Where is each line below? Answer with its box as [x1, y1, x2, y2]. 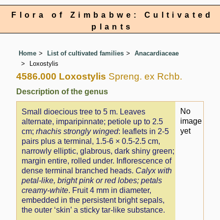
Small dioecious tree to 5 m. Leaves [22, 108, 146, 116]
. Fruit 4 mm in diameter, [68, 186, 152, 195]
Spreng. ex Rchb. [106, 71, 183, 82]
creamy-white [22, 186, 69, 195]
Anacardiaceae [135, 50, 179, 57]
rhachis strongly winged [36, 127, 119, 136]
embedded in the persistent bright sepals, [22, 196, 165, 205]
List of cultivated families [47, 50, 124, 57]
